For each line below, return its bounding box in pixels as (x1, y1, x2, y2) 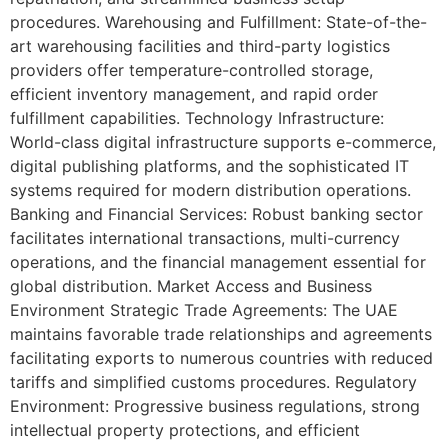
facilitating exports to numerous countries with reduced (10, 348, 433, 369)
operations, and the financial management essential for (10, 252, 426, 273)
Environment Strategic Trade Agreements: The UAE (10, 300, 398, 321)
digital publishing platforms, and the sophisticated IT (10, 156, 409, 177)
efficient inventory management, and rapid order (10, 84, 378, 105)
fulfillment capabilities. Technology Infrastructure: (10, 108, 384, 129)
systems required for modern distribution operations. (10, 180, 411, 201)
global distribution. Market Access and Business (10, 276, 372, 297)
